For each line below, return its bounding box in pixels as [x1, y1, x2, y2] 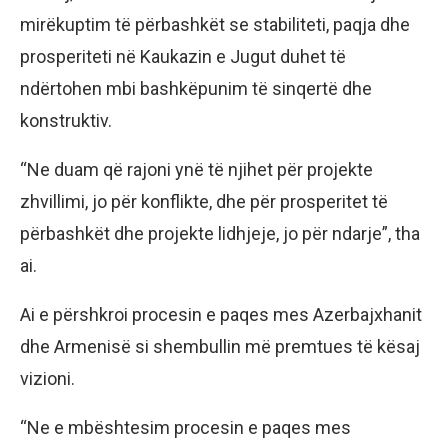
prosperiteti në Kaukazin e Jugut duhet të [20, 45, 346, 67]
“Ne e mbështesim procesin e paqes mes [20, 416, 351, 438]
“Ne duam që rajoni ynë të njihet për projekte [20, 158, 373, 180]
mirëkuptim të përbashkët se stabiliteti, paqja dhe [20, 13, 410, 35]
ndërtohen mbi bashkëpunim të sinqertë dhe [20, 77, 372, 99]
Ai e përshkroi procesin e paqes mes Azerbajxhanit [20, 303, 422, 325]
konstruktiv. [20, 109, 112, 131]
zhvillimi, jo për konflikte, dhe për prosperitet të [20, 190, 388, 212]
